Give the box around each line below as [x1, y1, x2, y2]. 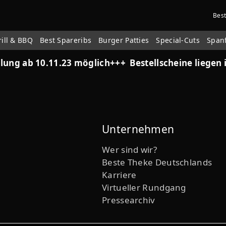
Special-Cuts [156, 35, 200, 45]
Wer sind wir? [102, 144, 157, 155]
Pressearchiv [102, 194, 155, 206]
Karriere [102, 169, 137, 181]
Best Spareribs [39, 35, 92, 45]
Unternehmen [102, 122, 175, 136]
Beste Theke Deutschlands [102, 156, 212, 168]
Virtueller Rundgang [102, 182, 186, 193]
